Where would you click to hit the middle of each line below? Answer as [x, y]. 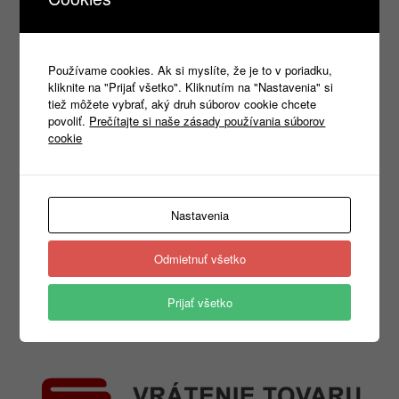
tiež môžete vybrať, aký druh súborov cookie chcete [183, 103]
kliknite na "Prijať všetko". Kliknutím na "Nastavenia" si [191, 86]
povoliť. [69, 120]
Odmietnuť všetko [199, 258]
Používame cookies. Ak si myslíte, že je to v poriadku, [191, 69]
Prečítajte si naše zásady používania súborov [208, 120]
